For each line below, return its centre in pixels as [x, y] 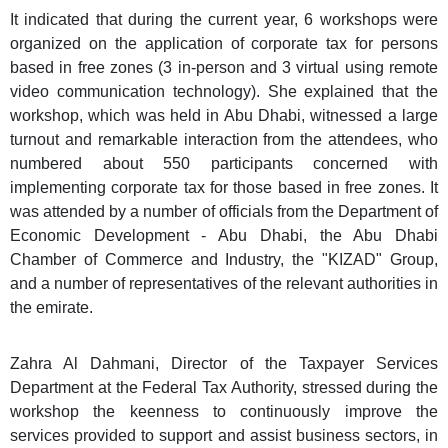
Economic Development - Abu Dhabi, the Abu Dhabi [224, 235]
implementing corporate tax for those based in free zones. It [224, 187]
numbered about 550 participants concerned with [224, 163]
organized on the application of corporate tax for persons [224, 43]
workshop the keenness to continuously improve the [224, 411]
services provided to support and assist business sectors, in [224, 435]
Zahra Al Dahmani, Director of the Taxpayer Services [224, 363]
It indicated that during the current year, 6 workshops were [224, 19]
